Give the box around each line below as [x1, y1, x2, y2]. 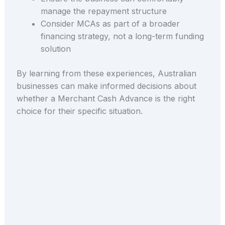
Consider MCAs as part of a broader [40, 18, 180, 29]
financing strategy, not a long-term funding [40, 31, 204, 41]
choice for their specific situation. [16, 105, 143, 116]
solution [40, 43, 71, 54]
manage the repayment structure [40, 6, 167, 16]
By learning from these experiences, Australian [16, 68, 196, 78]
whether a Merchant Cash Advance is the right [16, 93, 195, 103]
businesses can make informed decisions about [16, 80, 196, 91]
